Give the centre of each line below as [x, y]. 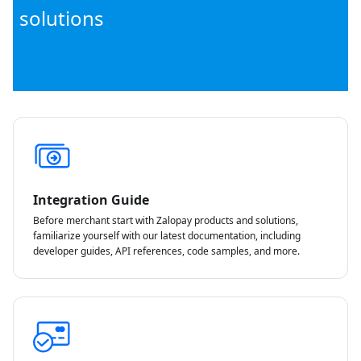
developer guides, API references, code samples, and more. [166, 251]
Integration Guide [91, 200]
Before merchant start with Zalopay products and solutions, [166, 221]
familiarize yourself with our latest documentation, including [167, 236]
